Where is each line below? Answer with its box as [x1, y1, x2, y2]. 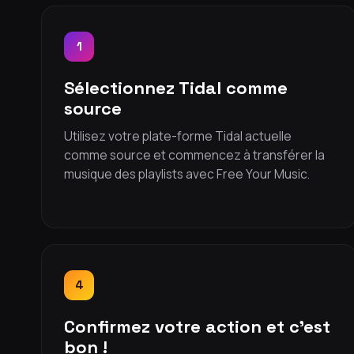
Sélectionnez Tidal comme [64, 77, 288, 99]
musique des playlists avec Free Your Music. [64, 165, 310, 183]
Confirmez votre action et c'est [64, 315, 330, 337]
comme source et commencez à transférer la [64, 146, 325, 164]
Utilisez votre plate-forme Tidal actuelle [64, 127, 292, 145]
